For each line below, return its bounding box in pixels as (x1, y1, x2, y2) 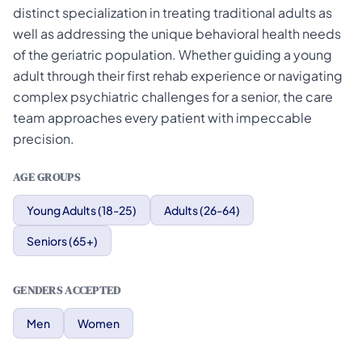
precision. (13, 130, 74, 147)
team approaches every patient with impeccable (13, 109, 312, 126)
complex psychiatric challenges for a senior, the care (13, 88, 333, 105)
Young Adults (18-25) (27, 203, 137, 217)
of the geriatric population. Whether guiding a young (13, 46, 332, 63)
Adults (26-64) (164, 203, 240, 217)
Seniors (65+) (27, 234, 98, 248)
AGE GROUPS (13, 169, 80, 185)
